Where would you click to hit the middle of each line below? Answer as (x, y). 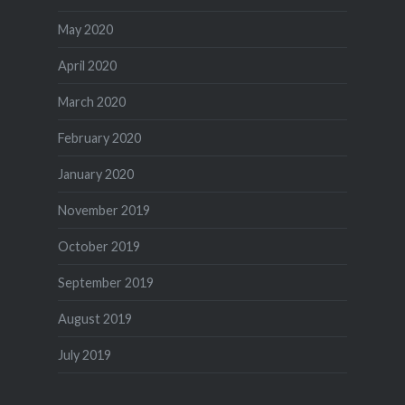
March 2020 (91, 101)
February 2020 (99, 137)
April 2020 (87, 65)
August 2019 (94, 318)
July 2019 (84, 354)
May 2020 (85, 29)
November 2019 (104, 210)
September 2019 (105, 282)
